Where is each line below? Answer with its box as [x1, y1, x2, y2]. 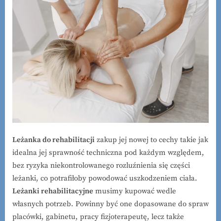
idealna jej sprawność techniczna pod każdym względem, [12, 148, 204, 158]
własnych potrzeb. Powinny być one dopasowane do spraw [12, 199, 209, 209]
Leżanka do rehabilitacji [12, 135, 95, 145]
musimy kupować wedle [93, 186, 176, 196]
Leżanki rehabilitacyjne [12, 186, 93, 196]
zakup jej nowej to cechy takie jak [95, 135, 208, 145]
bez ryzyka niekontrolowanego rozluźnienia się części [12, 161, 190, 171]
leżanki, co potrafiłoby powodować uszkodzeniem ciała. [12, 174, 197, 184]
